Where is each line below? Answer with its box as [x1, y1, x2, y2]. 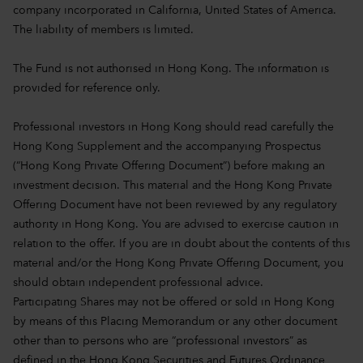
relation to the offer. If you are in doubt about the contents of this [13, 237, 350, 250]
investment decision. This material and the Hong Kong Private [13, 179, 332, 191]
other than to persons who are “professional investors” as [13, 335, 307, 347]
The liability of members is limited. [13, 23, 197, 36]
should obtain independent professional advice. [13, 276, 263, 288]
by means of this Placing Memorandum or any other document [13, 315, 337, 327]
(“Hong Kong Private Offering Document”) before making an [13, 160, 325, 172]
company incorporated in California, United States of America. [13, 4, 336, 16]
